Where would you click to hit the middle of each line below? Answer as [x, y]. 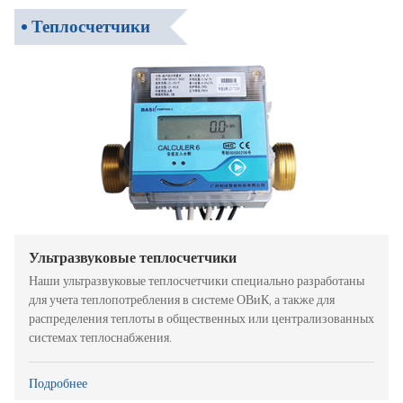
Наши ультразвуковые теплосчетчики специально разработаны [197, 282]
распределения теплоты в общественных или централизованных [201, 319]
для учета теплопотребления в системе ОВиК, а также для [182, 300]
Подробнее [58, 384]
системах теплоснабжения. [100, 338]
